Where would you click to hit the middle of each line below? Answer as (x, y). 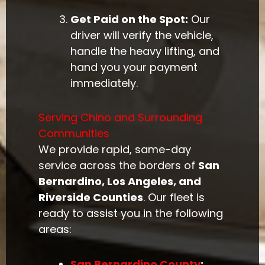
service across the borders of (119, 166)
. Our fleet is (174, 198)
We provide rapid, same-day (115, 150)
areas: (55, 230)
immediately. (104, 83)
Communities (74, 134)
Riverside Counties (91, 198)
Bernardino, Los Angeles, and (120, 182)
